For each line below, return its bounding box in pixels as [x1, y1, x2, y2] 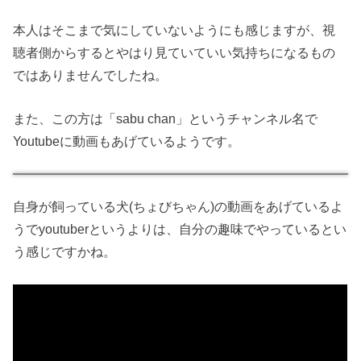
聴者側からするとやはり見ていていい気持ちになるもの [13, 44, 336, 60]
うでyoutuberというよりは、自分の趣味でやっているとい [13, 222, 347, 237]
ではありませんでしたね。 [13, 67, 168, 82]
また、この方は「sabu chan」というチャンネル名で [13, 111, 318, 127]
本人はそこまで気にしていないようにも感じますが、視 [13, 22, 336, 37]
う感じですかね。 [13, 244, 117, 259]
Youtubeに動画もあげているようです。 [13, 134, 241, 149]
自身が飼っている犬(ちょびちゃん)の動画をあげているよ [13, 199, 344, 214]
